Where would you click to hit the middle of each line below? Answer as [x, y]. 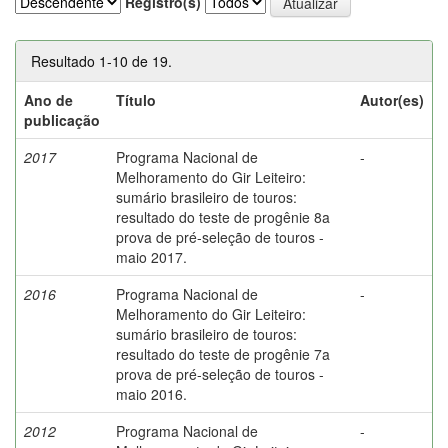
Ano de [48, 99]
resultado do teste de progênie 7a [223, 353]
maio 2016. [151, 393]
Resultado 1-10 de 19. [101, 60]
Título [136, 99]
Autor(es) [392, 99]
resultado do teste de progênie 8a [223, 216]
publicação [62, 119]
